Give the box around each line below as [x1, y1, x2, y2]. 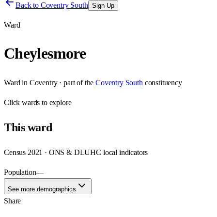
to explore [40, 98, 72, 107]
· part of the [57, 78, 94, 87]
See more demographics [8, 185, 76, 193]
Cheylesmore [4, 45, 86, 62]
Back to [15, 1, 41, 9]
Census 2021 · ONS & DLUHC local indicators [4, 148, 148, 156]
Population [4, 168, 36, 176]
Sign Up [92, 2, 114, 9]
